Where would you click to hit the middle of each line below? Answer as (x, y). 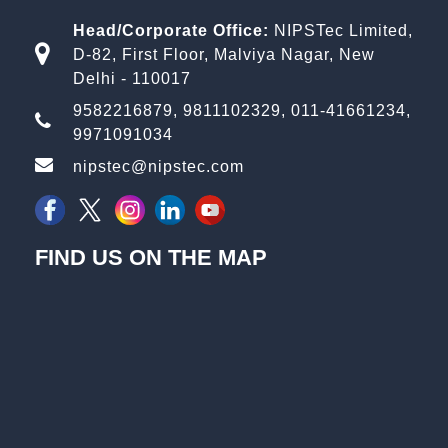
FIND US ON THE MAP (151, 257)
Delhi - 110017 (131, 78)
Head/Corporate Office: (173, 30)
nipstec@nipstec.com (158, 166)
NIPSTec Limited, (343, 30)
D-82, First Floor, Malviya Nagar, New (223, 54)
